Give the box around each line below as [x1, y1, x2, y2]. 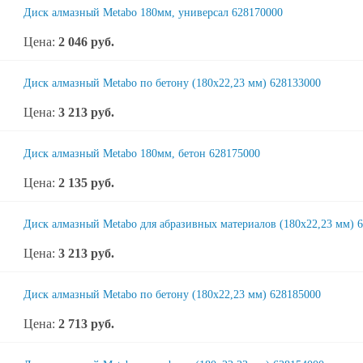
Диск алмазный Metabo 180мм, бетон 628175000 [23, 147, 260, 160]
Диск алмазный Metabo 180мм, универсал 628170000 [23, 6, 283, 19]
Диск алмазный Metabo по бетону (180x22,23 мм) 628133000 [23, 77, 321, 89]
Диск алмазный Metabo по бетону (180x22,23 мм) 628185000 [23, 288, 321, 301]
